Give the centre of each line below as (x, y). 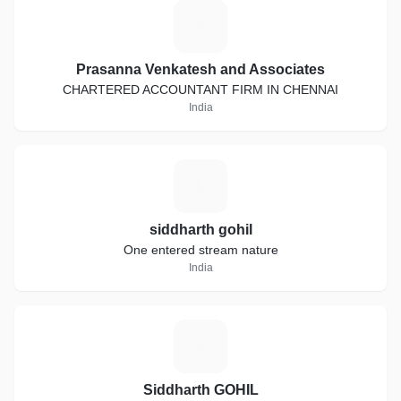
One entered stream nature (200, 250)
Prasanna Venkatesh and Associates (200, 69)
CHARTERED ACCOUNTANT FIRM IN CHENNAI (200, 90)
